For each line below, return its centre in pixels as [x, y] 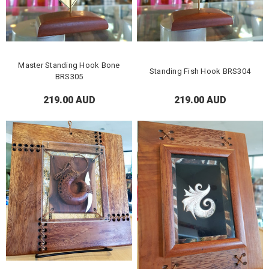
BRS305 [69, 77]
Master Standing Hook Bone [69, 65]
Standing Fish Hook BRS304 [200, 71]
